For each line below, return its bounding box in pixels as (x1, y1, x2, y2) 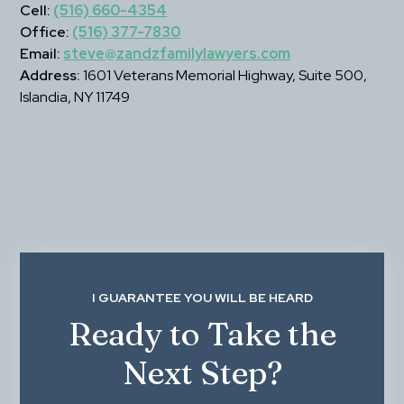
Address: (20, 66, 81, 86)
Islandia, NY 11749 (20, 87, 131, 107)
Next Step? (122, 353, 282, 393)
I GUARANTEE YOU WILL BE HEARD (91, 289, 313, 307)
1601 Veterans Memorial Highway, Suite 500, (80, 66, 368, 86)
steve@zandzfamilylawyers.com (63, 44, 291, 64)
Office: (20, 23, 70, 42)
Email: (20, 44, 61, 64)
